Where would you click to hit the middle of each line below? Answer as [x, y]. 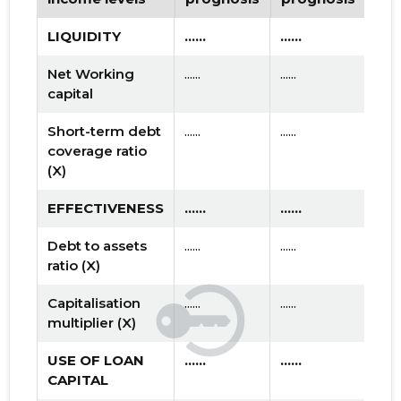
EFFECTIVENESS [106, 209]
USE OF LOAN [96, 361]
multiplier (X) [92, 323]
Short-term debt [105, 132]
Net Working [91, 74]
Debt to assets [98, 246]
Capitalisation [94, 303]
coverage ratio [98, 151]
